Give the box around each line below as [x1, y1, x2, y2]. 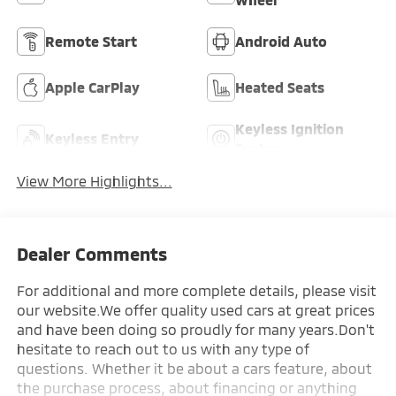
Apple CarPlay [44, 78, 140, 95]
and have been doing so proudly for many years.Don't [16, 320, 375, 338]
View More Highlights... [16, 172, 172, 190]
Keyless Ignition [235, 119, 344, 137]
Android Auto [235, 32, 327, 49]
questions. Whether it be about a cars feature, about [16, 359, 372, 377]
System [235, 139, 286, 156]
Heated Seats [235, 78, 324, 95]
